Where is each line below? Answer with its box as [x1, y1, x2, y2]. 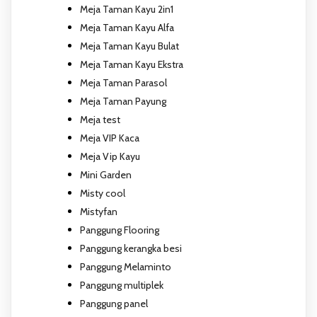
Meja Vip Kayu [80, 149, 140, 163]
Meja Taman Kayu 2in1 [80, 2, 173, 16]
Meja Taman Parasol [80, 76, 167, 89]
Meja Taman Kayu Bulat [80, 39, 179, 52]
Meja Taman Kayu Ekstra [80, 57, 183, 71]
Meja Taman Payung [80, 94, 166, 108]
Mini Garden [80, 168, 132, 181]
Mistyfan [80, 204, 117, 218]
